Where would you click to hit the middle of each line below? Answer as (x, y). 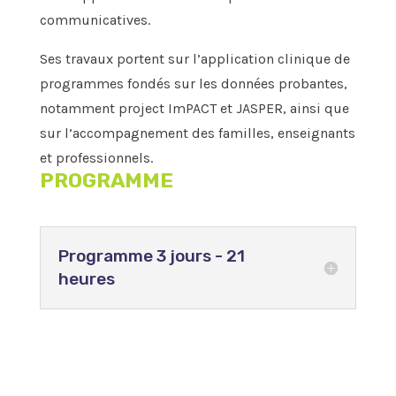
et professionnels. (96, 158)
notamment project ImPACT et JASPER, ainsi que (194, 109)
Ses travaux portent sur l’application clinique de (194, 59)
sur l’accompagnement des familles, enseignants (197, 133)
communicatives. (95, 20)
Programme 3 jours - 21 (151, 256)
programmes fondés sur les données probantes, (193, 84)
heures (86, 279)
